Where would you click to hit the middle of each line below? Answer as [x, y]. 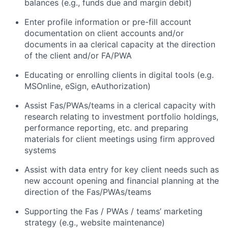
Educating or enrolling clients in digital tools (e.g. [119, 75]
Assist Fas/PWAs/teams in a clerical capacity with [120, 105]
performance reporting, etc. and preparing [106, 128]
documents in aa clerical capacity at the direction [120, 44]
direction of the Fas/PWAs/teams [88, 192]
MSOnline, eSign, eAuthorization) [88, 86]
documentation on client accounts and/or [104, 33]
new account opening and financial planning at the [122, 181]
